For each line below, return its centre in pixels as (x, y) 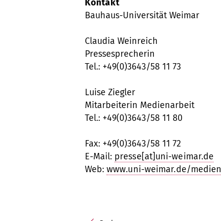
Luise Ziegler (110, 92)
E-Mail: (100, 156)
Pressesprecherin (120, 54)
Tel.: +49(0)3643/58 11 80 (134, 118)
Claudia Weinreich (121, 41)
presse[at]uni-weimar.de (164, 156)
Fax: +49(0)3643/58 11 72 (133, 143)
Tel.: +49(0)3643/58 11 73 (133, 66)
